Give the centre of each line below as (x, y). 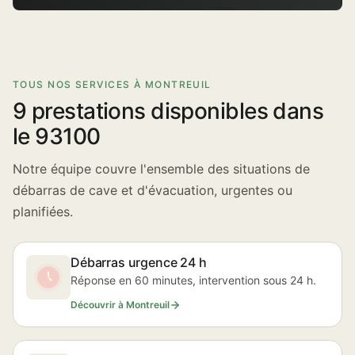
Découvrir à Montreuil (120, 305)
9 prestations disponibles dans (168, 111)
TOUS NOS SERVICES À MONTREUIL (112, 84)
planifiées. (43, 212)
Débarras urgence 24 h (139, 262)
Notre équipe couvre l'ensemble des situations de (161, 169)
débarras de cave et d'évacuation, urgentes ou (153, 190)
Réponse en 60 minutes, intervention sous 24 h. (193, 280)
